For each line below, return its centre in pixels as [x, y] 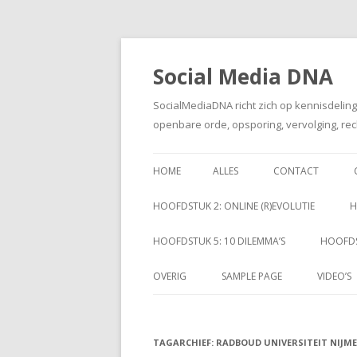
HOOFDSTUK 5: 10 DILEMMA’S [219, 241]
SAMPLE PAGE [252, 276]
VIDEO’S [334, 276]
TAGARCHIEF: [184, 342]
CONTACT [296, 171]
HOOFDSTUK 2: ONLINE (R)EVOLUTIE [234, 206]
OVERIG [170, 276]
